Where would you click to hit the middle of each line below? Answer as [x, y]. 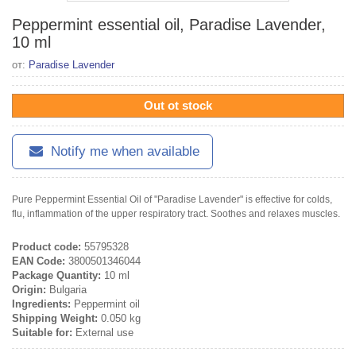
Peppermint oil [105, 304]
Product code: [46, 246]
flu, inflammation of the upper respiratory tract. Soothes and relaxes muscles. [176, 213]
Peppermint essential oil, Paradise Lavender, [169, 24]
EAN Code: [39, 261]
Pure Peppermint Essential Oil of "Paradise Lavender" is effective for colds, [172, 199]
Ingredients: [41, 304]
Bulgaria [66, 289]
